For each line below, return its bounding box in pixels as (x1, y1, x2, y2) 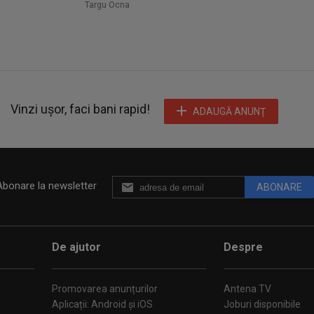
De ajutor (52, 240, 101, 254)
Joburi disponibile (224, 299, 301, 310)
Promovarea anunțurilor (52, 283, 158, 294)
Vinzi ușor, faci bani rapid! (11, 102, 150, 116)
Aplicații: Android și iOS (52, 299, 153, 310)
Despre (224, 240, 263, 254)
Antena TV (224, 283, 271, 294)
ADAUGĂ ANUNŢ (193, 106, 266, 117)
